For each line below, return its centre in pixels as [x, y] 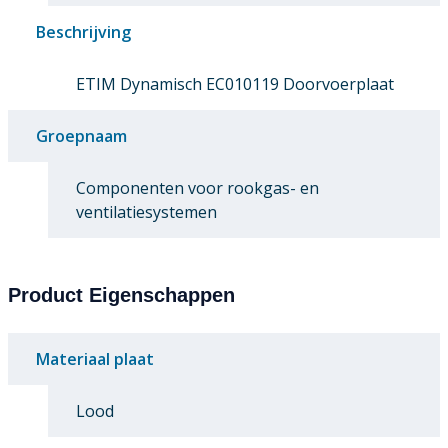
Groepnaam [81, 135]
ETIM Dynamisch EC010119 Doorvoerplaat [235, 83]
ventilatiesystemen [146, 211]
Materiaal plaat [95, 358]
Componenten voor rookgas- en [197, 187]
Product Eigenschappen [121, 294]
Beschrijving [83, 31]
